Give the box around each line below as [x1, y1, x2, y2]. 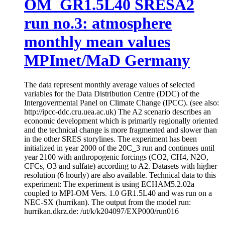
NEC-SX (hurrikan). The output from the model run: [24, 198, 191, 207]
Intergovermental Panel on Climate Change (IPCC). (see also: [24, 98, 219, 107]
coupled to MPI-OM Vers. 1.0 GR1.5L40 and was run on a [24, 189, 212, 198]
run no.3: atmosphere [24, 14, 172, 32]
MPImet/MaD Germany [24, 51, 190, 69]
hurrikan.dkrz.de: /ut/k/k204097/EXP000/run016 [24, 207, 179, 216]
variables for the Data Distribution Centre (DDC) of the [24, 89, 199, 98]
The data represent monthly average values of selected [24, 80, 195, 89]
